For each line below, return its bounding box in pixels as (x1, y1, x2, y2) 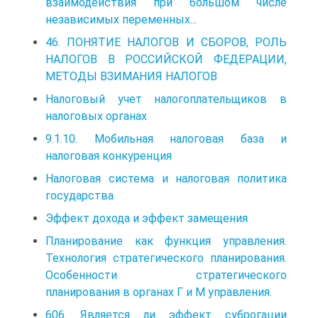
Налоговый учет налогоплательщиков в (45, 92, 287, 106)
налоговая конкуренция (45, 148, 172, 163)
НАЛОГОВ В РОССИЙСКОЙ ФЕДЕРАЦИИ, (45, 52, 287, 66)
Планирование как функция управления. (45, 234, 287, 248)
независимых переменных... (45, 12, 197, 26)
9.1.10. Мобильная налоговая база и (45, 131, 287, 146)
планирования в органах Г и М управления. (45, 285, 272, 299)
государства (45, 188, 114, 202)
